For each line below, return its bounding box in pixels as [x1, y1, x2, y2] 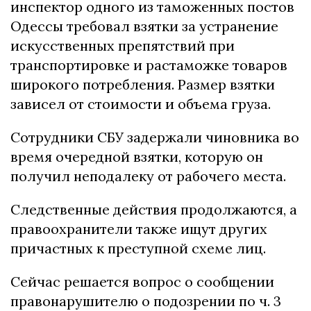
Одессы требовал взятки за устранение [10, 17, 278, 35]
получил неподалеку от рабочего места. [10, 167, 286, 185]
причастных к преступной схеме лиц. [10, 239, 266, 257]
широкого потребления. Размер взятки [10, 75, 275, 93]
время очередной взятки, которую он [10, 147, 263, 165]
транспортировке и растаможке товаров [10, 56, 287, 74]
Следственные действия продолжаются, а [10, 200, 297, 218]
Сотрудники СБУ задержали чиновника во [10, 128, 299, 146]
